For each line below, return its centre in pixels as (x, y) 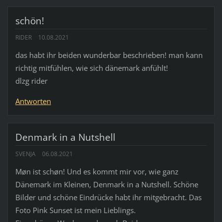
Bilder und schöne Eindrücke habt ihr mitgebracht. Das (108, 197)
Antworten (33, 101)
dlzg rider (31, 81)
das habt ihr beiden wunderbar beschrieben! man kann (109, 55)
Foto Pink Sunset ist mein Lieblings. (75, 210)
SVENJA (25, 154)
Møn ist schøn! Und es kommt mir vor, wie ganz (97, 172)
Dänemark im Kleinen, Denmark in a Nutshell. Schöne (107, 185)
